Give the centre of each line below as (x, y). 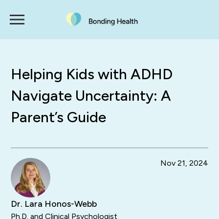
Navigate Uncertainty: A (91, 96)
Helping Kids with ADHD (92, 74)
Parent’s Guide (59, 117)
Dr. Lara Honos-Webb (54, 204)
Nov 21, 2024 (184, 163)
